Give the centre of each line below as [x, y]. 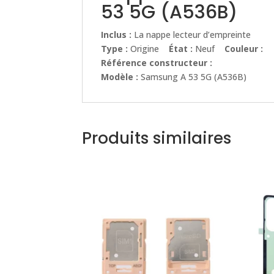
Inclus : [118, 34]
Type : [115, 48]
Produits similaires [157, 138]
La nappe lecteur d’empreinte [193, 34]
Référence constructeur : [157, 62]
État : [181, 48]
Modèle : [121, 76]
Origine [149, 48]
